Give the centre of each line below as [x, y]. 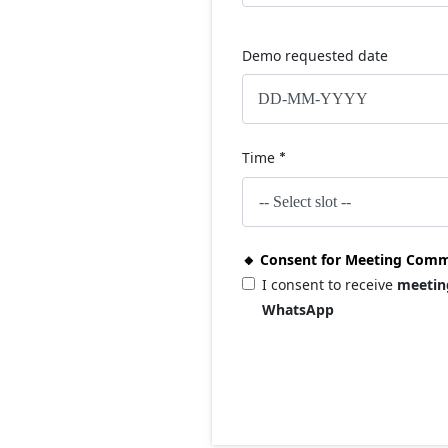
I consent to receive [329, 284]
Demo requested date [315, 55]
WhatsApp [298, 309]
